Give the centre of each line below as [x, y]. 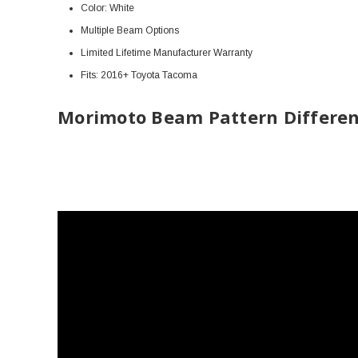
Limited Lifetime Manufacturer [147, 53]
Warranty [233, 53]
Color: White [107, 8]
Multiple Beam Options [129, 30]
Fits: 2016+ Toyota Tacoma [139, 75]
